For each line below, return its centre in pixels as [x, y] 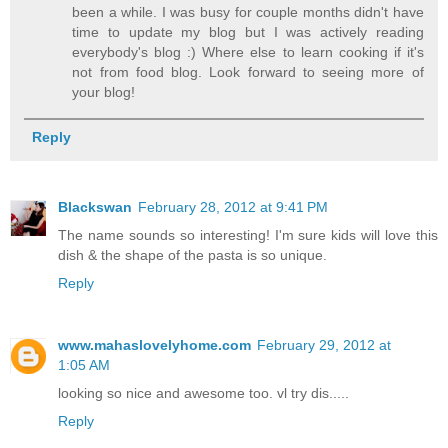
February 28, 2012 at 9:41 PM [233, 206]
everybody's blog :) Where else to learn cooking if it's [248, 51]
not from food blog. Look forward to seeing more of [248, 71]
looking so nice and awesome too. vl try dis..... [203, 392]
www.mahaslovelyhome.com [154, 344]
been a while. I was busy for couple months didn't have [248, 11]
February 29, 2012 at [324, 344]
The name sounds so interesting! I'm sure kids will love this [248, 234]
